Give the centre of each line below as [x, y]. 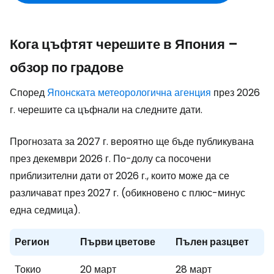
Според [28, 93]
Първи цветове [118, 242]
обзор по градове [67, 68]
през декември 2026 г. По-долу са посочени [110, 159]
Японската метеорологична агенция [129, 93]
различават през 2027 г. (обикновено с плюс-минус [128, 193]
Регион [32, 242]
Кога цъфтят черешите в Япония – [124, 44]
